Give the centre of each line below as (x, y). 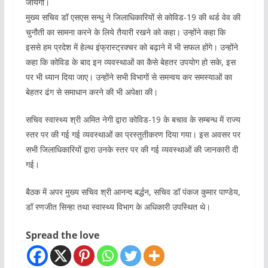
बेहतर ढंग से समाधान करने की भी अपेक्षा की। (92, 92)
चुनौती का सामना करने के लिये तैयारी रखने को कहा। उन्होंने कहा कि (125, 32)
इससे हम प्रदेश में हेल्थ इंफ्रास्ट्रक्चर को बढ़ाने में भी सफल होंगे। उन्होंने (132, 47)
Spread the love (62, 235)
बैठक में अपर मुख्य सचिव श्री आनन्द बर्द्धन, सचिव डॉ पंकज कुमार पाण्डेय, (133, 191)
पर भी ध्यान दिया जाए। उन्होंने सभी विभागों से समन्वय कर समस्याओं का (129, 77)
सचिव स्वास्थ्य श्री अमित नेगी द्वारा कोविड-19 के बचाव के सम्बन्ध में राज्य (133, 119)
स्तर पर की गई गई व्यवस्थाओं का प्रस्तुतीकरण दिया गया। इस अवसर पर (133, 134)
